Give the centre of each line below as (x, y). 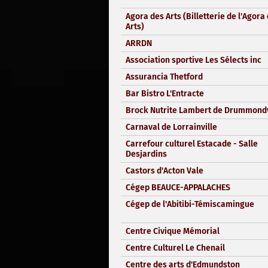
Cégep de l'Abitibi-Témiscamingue (190, 204)
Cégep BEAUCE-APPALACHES (178, 187)
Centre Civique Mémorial (173, 231)
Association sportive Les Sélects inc (194, 60)
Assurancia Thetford (164, 77)
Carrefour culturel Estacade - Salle (192, 144)
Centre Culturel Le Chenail (175, 248)
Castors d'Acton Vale (165, 170)
